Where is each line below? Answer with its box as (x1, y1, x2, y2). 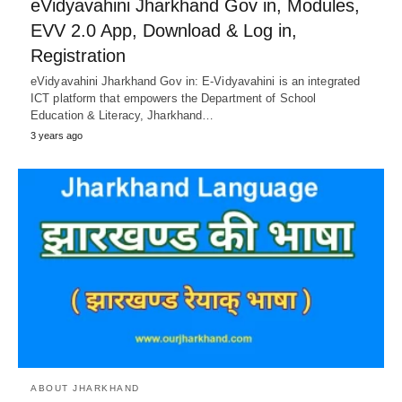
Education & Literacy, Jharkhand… (31, 108, 214, 122)
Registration (31, 45, 126, 66)
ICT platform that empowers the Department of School (31, 91, 317, 105)
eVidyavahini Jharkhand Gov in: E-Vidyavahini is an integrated (31, 74, 361, 88)
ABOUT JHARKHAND (31, 382, 140, 393)
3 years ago (31, 129, 83, 141)
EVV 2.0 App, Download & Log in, (31, 20, 297, 40)
